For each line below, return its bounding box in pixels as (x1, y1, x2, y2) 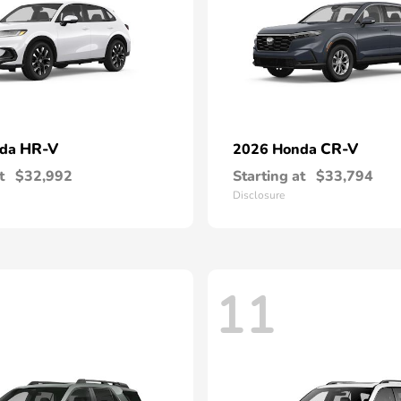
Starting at (233, 166, 305, 186)
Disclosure (233, 188, 285, 202)
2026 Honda (233, 140, 320, 159)
